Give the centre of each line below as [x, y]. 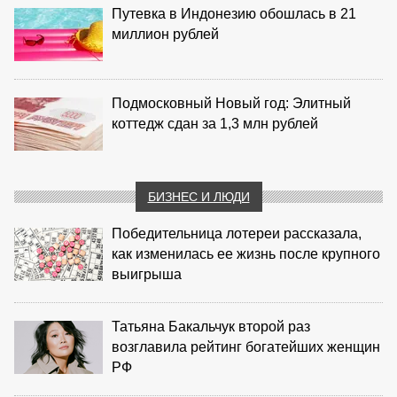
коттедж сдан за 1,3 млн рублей [215, 123]
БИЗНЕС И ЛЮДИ [198, 196]
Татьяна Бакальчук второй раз [211, 326]
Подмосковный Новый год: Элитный [231, 103]
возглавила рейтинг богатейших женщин [246, 346]
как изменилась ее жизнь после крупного [246, 253]
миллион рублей [165, 34]
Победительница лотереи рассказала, [237, 233]
